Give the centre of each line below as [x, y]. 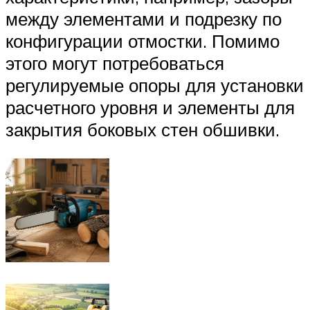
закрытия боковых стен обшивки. [143, 129]
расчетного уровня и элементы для [150, 107]
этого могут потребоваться [115, 63]
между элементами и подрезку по [144, 19]
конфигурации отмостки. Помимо [143, 41]
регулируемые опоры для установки [155, 85]
